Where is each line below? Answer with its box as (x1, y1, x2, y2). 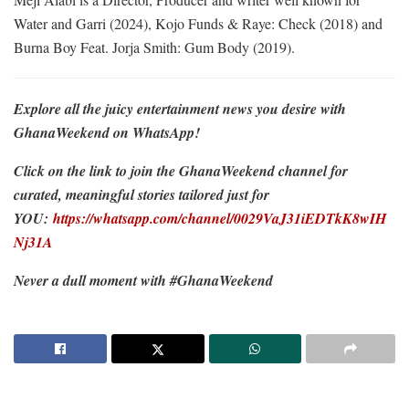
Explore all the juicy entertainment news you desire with (14, 99, 346, 120)
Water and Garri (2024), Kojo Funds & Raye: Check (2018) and (14, 14, 383, 34)
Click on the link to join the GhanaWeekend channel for (14, 161, 348, 182)
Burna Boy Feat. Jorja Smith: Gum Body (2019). (14, 37, 295, 58)
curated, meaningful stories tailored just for (14, 184, 269, 205)
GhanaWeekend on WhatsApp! (14, 122, 200, 143)
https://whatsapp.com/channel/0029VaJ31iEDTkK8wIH (53, 208, 386, 229)
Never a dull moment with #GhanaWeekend (14, 270, 273, 291)
